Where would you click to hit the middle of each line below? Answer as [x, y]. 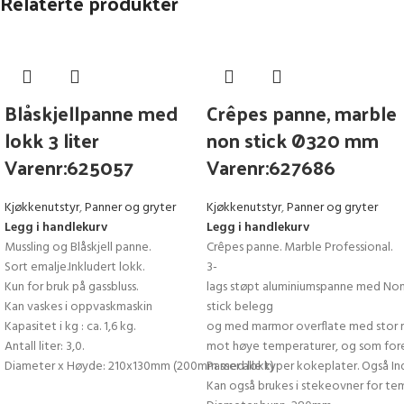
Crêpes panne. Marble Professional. [299, 248]
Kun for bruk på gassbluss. [71, 288]
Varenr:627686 [271, 167]
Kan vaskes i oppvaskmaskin [78, 308]
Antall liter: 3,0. [44, 347]
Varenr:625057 [69, 167]
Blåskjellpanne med [91, 113]
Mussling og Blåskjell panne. [78, 248]
